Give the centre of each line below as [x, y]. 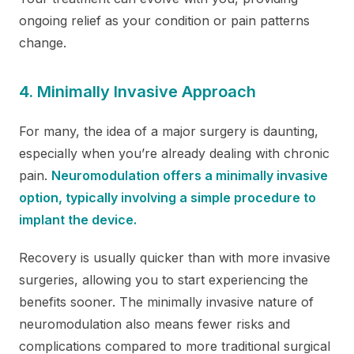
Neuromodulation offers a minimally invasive [190, 175]
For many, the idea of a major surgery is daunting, [169, 131]
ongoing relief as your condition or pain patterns [164, 20]
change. [43, 42]
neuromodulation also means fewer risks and [154, 324]
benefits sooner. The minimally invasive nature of [166, 301]
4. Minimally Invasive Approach [137, 91]
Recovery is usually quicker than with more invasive [175, 257]
